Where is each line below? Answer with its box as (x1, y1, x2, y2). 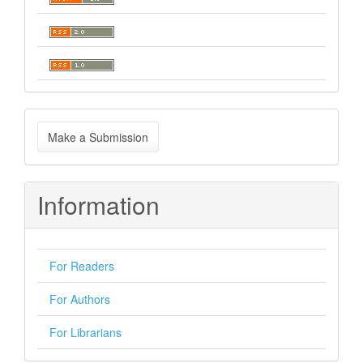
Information (37, 187, 160, 222)
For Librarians (49, 324, 122, 340)
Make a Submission (48, 129, 148, 145)
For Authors (49, 291, 110, 307)
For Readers (49, 258, 114, 274)
